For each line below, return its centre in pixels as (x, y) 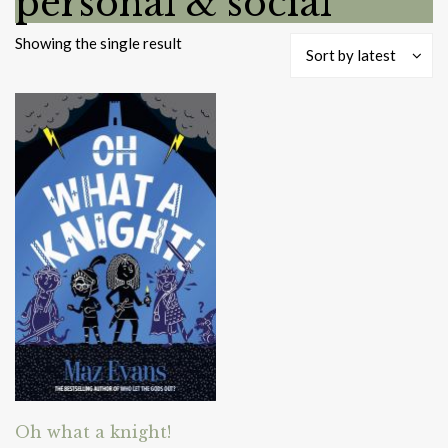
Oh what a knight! (93, 431)
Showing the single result (98, 42)
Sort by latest (351, 54)
